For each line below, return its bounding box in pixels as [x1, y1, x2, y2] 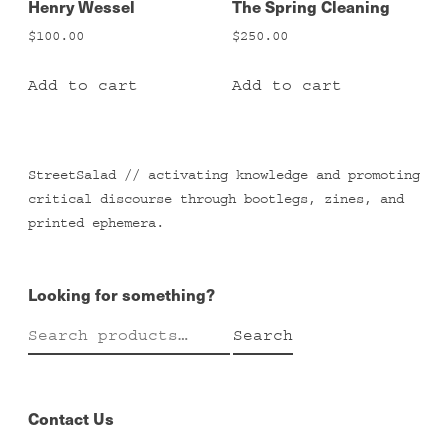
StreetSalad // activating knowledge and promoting [28, 166, 420, 183]
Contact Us [28, 405, 114, 430]
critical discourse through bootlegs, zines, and [28, 190, 404, 207]
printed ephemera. [28, 214, 164, 231]
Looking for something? [28, 281, 215, 306]
